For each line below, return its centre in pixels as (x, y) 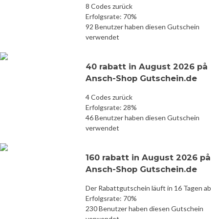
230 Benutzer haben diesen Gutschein (144, 208)
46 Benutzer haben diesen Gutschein (142, 117)
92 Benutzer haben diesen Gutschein (142, 26)
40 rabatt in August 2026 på (147, 66)
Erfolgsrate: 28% (111, 107)
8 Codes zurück (109, 6)
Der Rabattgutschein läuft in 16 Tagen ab (148, 188)
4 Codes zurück (109, 97)
